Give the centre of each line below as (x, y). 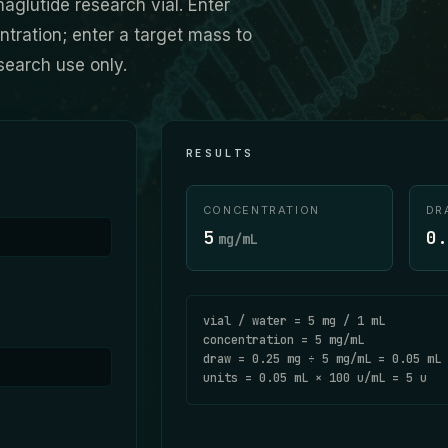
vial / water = (255, 321)
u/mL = (377, 378)
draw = (227, 359)
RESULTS (219, 153)
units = (230, 378)
